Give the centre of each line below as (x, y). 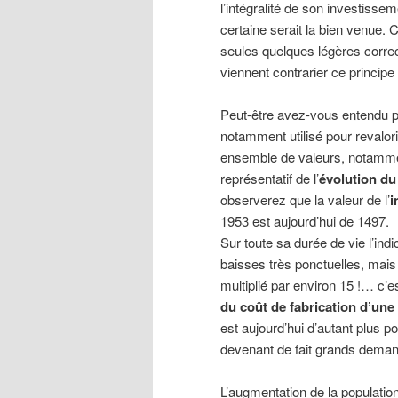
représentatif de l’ (270, 178)
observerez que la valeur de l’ (305, 199)
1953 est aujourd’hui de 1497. (305, 220)
